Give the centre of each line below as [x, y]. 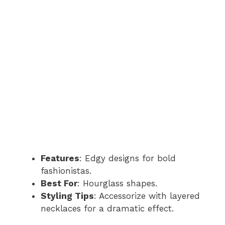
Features [60, 158]
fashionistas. [66, 171]
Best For [59, 183]
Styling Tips [67, 196]
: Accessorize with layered [147, 196]
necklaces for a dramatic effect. [107, 208]
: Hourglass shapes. [117, 183]
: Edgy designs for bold [128, 158]
